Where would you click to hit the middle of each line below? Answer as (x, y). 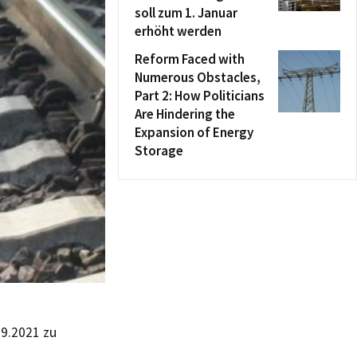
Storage (159, 151)
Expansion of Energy (194, 132)
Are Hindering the (185, 114)
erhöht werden (178, 31)
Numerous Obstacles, (198, 77)
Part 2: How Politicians (200, 96)
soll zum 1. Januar (186, 13)
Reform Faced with (190, 59)
